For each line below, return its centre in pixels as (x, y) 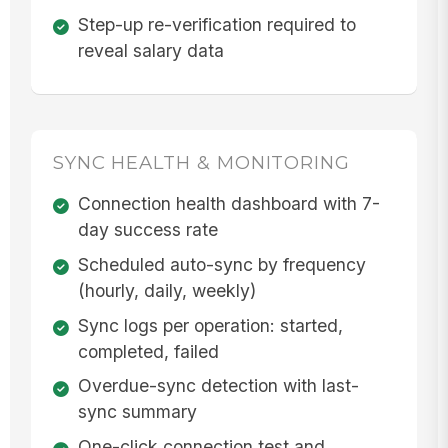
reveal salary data (150, 50)
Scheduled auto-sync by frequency (221, 264)
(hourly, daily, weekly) (166, 290)
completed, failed (148, 351)
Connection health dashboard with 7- (228, 204)
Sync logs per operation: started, (210, 325)
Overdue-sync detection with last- (218, 386)
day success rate (147, 230)
